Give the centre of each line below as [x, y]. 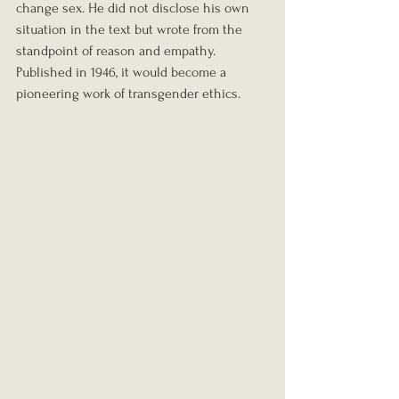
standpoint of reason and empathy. [118, 50]
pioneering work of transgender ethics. [128, 93]
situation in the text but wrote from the [131, 29]
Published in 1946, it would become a [123, 72]
